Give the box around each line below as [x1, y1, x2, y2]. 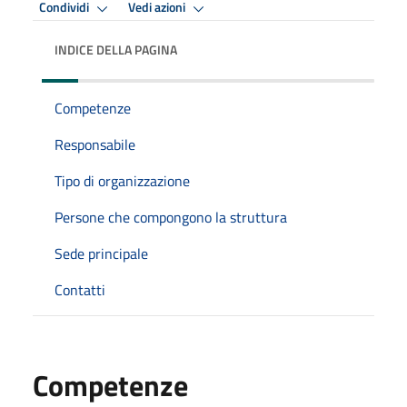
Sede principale [55, 242, 148, 264]
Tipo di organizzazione [55, 169, 190, 192]
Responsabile [55, 133, 135, 155]
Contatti [55, 278, 105, 301]
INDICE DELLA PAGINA [55, 39, 177, 59]
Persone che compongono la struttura [55, 205, 287, 228]
